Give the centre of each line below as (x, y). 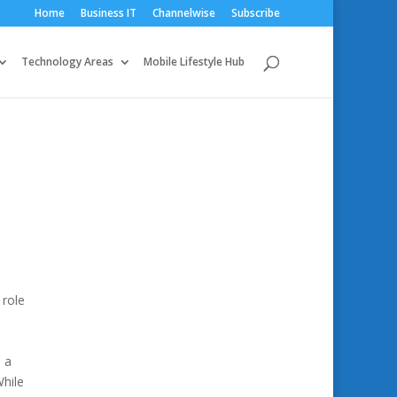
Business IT (109, 13)
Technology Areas (67, 62)
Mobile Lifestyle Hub (194, 62)
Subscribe (256, 13)
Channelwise (184, 13)
